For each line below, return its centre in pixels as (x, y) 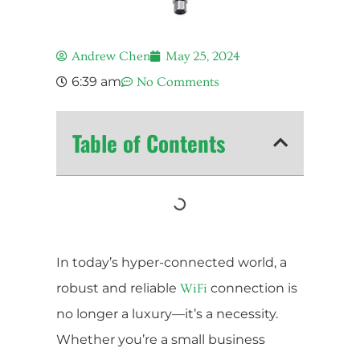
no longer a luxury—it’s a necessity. (167, 313)
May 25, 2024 (203, 56)
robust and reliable (118, 288)
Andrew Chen (111, 56)
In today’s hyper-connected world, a (172, 262)
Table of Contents (149, 143)
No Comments (178, 82)
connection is (252, 288)
